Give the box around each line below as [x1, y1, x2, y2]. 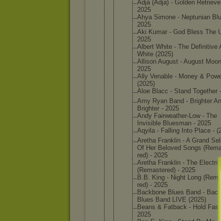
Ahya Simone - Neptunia [137, 13, 207, 21]
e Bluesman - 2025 [157, 119, 211, 127]
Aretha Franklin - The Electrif [137, 159, 220, 166]
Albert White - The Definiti [137, 43, 211, 50]
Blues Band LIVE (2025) [137, 196, 206, 203]
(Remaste [137, 166, 165, 174]
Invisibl [137, 119, 157, 127]
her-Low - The [178, 112, 217, 119]
